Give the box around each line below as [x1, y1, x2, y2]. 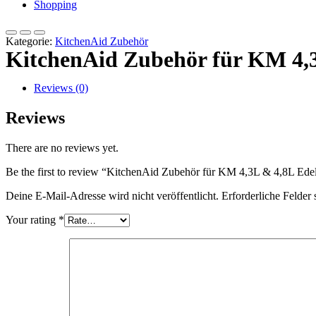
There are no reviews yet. [6, 142, 119, 154]
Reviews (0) [34, 82, 88, 95]
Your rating [6, 214, 59, 226]
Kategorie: [6, 35, 52, 48]
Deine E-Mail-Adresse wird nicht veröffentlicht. [6, 190, 219, 202]
